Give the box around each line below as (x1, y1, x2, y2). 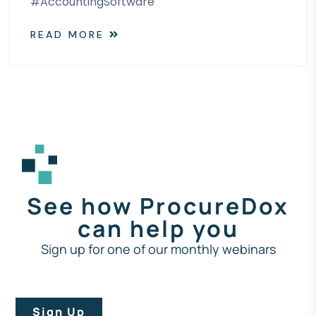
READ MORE (30, 28, 104, 42)
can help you (77, 213, 239, 244)
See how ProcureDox (27, 190, 289, 221)
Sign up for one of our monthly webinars (40, 241, 276, 257)
